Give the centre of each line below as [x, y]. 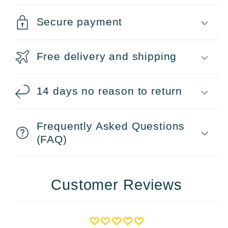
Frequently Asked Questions [111, 126]
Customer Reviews [117, 185]
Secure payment [79, 21]
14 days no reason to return [109, 91]
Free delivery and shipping [107, 56]
